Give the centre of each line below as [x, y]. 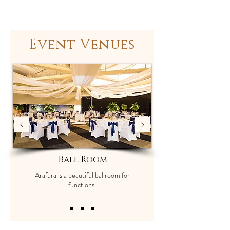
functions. [82, 185]
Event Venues [82, 45]
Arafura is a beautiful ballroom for [82, 175]
